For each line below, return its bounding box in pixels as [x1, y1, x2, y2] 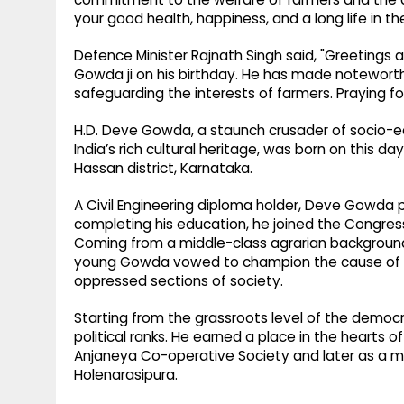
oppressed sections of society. [74, 271, 283, 291]
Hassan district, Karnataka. [74, 159, 252, 179]
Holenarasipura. [74, 365, 178, 385]
